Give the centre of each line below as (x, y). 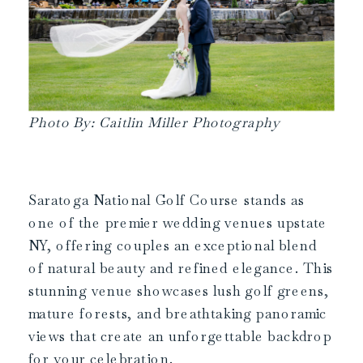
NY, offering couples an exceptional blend (173, 246)
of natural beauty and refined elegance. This (181, 269)
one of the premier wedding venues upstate (178, 223)
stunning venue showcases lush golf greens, (179, 291)
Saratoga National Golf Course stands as (167, 201)
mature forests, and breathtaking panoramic (178, 314)
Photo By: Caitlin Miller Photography (154, 122)
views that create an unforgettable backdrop (180, 337)
